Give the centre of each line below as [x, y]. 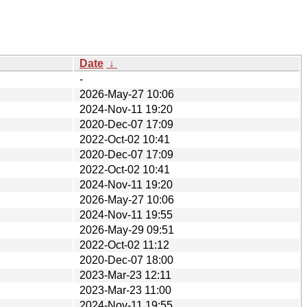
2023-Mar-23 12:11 [125, 275]
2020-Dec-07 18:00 [126, 260]
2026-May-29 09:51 [127, 230]
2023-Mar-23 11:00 [125, 290]
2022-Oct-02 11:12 [124, 245]
